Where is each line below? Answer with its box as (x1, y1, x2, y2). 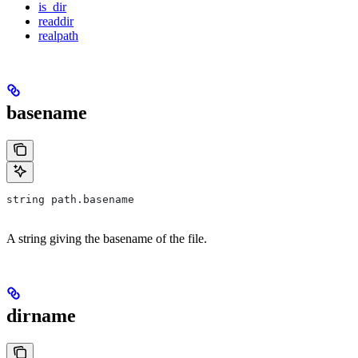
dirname (6, 305, 76, 327)
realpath (38, 29, 78, 43)
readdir (38, 14, 74, 29)
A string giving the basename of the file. (6, 232, 207, 246)
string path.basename (6, 193, 134, 206)
